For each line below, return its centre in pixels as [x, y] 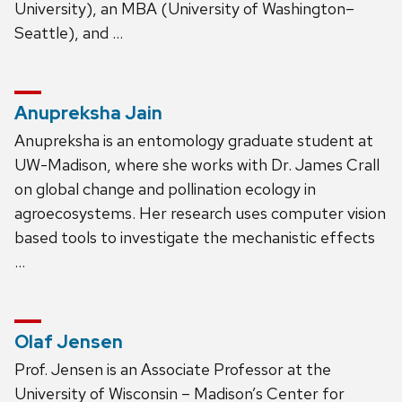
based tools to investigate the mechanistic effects [195, 237]
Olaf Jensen [69, 341]
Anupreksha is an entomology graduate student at [194, 140]
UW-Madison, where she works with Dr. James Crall [197, 164]
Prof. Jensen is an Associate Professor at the [173, 369]
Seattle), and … [69, 32]
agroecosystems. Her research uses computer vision [200, 213]
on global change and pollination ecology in [165, 188]
